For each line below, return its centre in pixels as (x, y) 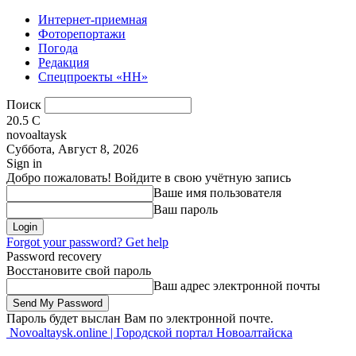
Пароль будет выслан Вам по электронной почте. (140, 318)
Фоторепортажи (82, 34)
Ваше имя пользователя (217, 193)
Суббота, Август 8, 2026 (72, 149)
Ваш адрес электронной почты (237, 286)
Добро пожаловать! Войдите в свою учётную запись (149, 178)
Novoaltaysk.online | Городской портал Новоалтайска (151, 333)
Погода (58, 48)
